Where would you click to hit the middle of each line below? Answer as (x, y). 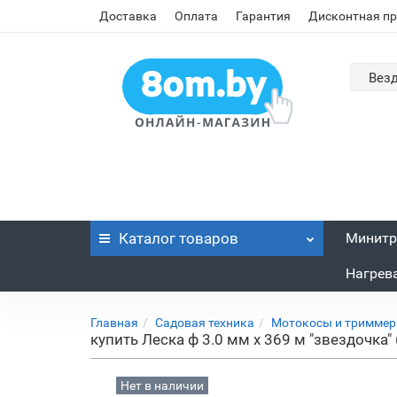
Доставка (128, 16)
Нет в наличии (162, 385)
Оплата (196, 16)
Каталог (147, 238)
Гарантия (263, 16)
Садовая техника (205, 323)
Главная (114, 323)
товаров (207, 238)
